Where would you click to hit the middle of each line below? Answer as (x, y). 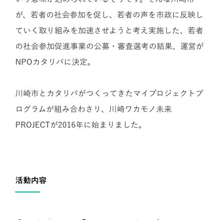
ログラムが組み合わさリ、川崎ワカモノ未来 (94, 109)
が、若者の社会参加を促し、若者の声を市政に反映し (110, 15)
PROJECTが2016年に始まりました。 (81, 125)
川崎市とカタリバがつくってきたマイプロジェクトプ (110, 94)
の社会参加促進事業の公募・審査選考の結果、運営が (110, 46)
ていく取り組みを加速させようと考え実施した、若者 (110, 31)
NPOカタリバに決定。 (55, 62)
